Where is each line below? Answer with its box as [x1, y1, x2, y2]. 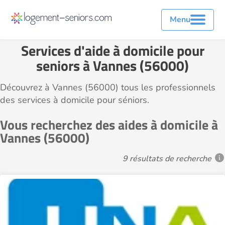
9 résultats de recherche [123, 153, 211, 164]
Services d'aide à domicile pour [21, 40, 204, 61]
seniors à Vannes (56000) [36, 55, 189, 76]
